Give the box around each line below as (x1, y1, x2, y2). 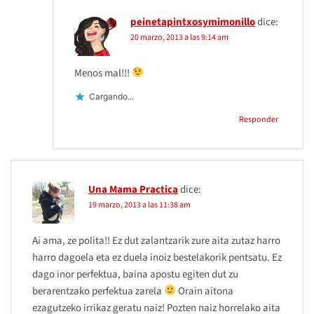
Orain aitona (176, 283, 234, 299)
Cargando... (89, 91, 134, 102)
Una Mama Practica (88, 182, 178, 197)
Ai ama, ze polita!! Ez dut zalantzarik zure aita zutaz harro (32, 233, 280, 248)
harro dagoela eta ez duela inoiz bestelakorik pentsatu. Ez (32, 250, 282, 265)
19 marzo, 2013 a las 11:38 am (88, 198, 191, 211)
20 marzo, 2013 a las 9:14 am (130, 31, 228, 43)
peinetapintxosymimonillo (130, 14, 255, 29)
